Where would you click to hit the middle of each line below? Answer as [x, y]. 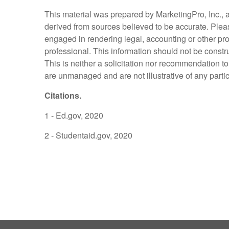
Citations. [63, 95]
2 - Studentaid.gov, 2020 [88, 135]
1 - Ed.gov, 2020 [74, 115]
